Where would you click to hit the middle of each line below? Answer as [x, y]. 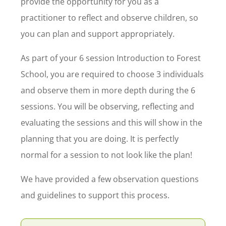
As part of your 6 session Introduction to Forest [111, 58]
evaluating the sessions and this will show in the [111, 122]
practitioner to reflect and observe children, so [109, 17]
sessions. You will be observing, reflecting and [107, 106]
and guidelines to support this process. [95, 195]
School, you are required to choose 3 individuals [112, 74]
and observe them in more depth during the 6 [108, 90]
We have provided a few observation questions [110, 179]
